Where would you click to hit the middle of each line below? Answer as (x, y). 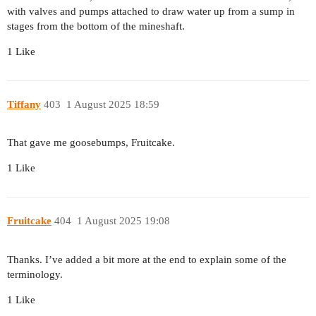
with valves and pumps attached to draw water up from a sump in (151, 12)
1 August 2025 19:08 (123, 220)
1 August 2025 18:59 (113, 104)
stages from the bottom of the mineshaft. (96, 26)
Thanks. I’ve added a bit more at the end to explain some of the (147, 259)
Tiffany (24, 104)
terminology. (35, 274)
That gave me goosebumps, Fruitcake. (91, 143)
